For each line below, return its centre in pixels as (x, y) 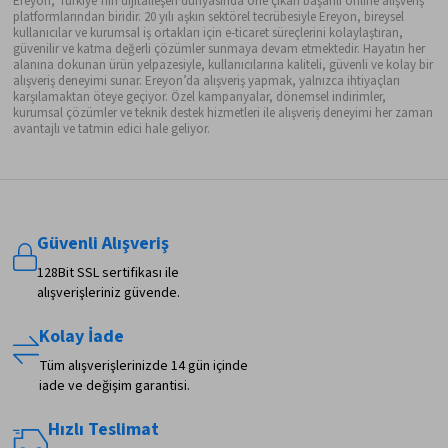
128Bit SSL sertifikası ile (108, 273)
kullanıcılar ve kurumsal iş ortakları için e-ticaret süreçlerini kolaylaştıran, (208, 33)
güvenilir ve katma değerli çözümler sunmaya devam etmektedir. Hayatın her (219, 49)
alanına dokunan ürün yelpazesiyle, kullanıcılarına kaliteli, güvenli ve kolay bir (223, 65)
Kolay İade (82, 337)
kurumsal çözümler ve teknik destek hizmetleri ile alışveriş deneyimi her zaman (223, 113)
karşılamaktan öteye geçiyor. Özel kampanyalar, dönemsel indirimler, (200, 97)
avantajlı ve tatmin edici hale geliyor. (112, 129)
